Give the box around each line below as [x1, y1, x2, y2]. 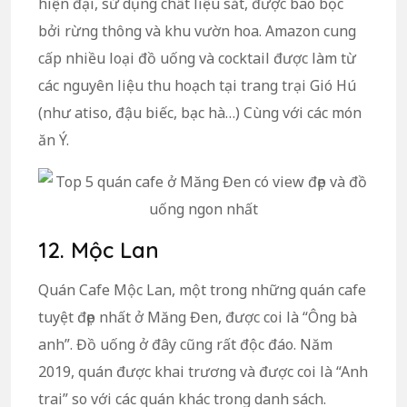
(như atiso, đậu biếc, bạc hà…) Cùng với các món [38, 102, 362, 123]
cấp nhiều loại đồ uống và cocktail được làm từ [38, 47, 356, 68]
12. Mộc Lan [38, 235, 159, 263]
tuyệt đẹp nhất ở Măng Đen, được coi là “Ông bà [38, 306, 357, 327]
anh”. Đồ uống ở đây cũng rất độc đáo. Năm [38, 333, 333, 354]
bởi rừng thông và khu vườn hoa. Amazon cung [38, 20, 356, 41]
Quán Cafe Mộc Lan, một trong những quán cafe [38, 279, 366, 300]
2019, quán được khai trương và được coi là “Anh [38, 361, 368, 382]
